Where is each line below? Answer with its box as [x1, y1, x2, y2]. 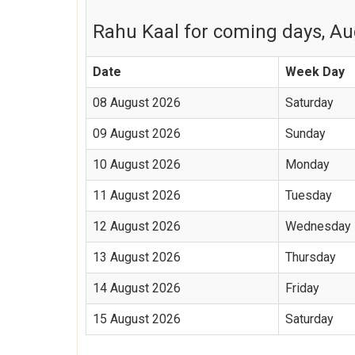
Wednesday [285, 219, 351, 234]
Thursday [285, 250, 336, 265]
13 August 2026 [93, 250, 181, 265]
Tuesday [285, 188, 332, 203]
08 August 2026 [93, 95, 181, 110]
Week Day [285, 64, 345, 79]
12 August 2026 [93, 219, 181, 234]
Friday [285, 281, 319, 296]
